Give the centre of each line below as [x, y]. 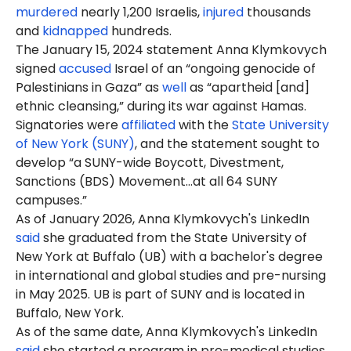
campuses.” [51, 200]
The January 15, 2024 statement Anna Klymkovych [171, 50]
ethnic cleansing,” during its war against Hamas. [161, 106]
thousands [277, 12]
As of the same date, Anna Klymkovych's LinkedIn [166, 332]
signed [37, 69]
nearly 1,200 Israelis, [140, 12]
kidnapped [75, 31]
